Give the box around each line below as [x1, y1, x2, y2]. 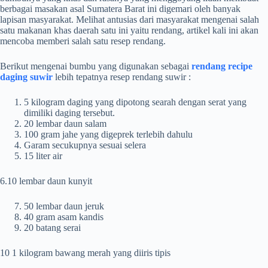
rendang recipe [189, 60, 255, 71]
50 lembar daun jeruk [24, 200, 104, 211]
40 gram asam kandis [24, 211, 103, 222]
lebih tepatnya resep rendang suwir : [53, 71, 191, 82]
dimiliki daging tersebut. [24, 107, 115, 118]
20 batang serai [24, 222, 81, 233]
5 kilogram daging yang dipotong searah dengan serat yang [24, 96, 246, 107]
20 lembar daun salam [24, 118, 106, 129]
